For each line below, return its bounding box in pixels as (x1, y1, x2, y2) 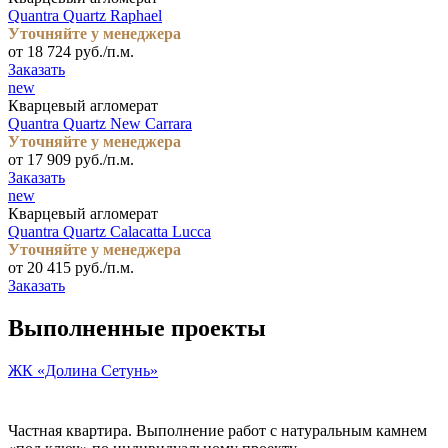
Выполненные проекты (8, 314, 266, 341)
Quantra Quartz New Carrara (8, 114, 192, 132)
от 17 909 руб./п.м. (8, 150, 134, 168)
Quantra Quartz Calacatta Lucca (8, 222, 211, 240)
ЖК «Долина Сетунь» (8, 361, 158, 379)
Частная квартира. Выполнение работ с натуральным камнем (8, 421, 427, 439)
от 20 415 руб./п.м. (8, 258, 134, 276)
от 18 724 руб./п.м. (8, 42, 134, 60)
